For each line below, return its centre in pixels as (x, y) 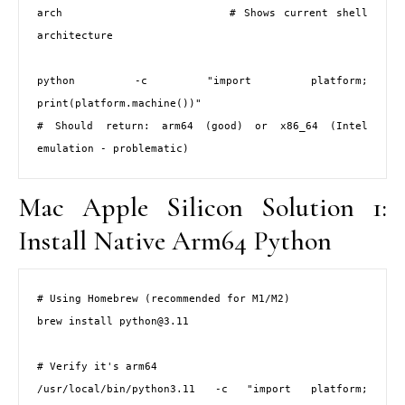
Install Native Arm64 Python (175, 240)
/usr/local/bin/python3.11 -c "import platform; (202, 390)
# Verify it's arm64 (97, 367)
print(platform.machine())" (119, 103)
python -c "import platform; (202, 80)
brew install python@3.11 (113, 322)
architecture (75, 35)
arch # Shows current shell (202, 13)
